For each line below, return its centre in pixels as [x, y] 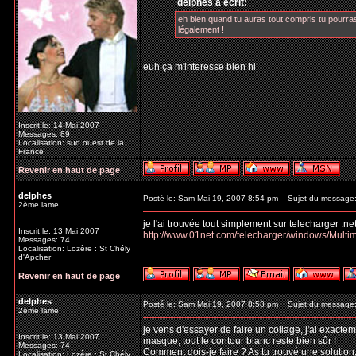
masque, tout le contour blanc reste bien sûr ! [240, 341]
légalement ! [201, 29]
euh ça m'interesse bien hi [199, 67]
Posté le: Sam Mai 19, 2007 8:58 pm [211, 304]
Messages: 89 [44, 134]
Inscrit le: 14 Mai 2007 [59, 125]
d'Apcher [35, 257]
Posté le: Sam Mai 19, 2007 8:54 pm [211, 198]
